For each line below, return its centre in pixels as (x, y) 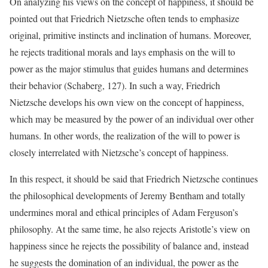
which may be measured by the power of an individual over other (132, 119)
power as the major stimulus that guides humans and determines (129, 69)
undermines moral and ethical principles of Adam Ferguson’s (124, 212)
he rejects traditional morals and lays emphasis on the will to (122, 52)
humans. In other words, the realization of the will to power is (125, 136)
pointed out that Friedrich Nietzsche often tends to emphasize (124, 19)
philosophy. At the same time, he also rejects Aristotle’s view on (130, 229)
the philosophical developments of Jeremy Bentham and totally (127, 196)
